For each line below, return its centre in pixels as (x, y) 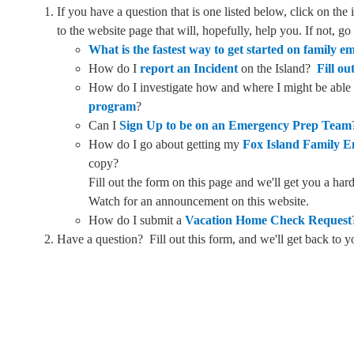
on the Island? (277, 69)
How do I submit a (137, 220)
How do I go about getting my (166, 145)
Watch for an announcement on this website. (199, 201)
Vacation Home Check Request (268, 220)
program (112, 107)
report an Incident (189, 69)
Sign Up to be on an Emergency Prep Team (235, 126)
